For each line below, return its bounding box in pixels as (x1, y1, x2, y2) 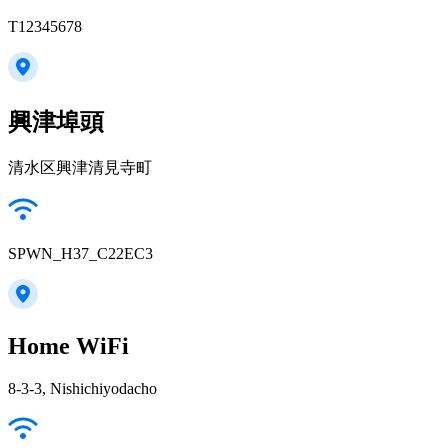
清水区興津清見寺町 (8, 158, 152, 176)
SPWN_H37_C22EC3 (8, 244, 153, 262)
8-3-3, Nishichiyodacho (8, 379, 157, 397)
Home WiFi (8, 332, 129, 359)
